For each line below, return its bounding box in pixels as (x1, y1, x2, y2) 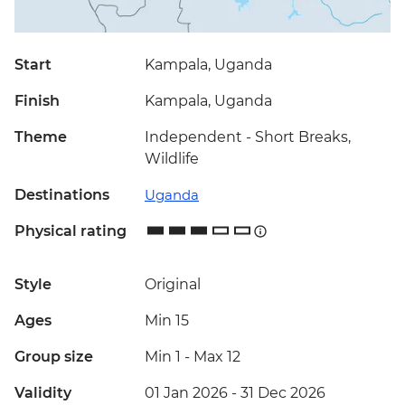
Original (145, 276, 201, 294)
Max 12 (193, 348, 240, 366)
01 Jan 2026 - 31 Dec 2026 (145, 384, 325, 402)
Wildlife (145, 150, 199, 168)
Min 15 (145, 312, 189, 330)
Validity (14, 384, 71, 402)
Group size (14, 348, 93, 366)
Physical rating (14, 222, 127, 240)
